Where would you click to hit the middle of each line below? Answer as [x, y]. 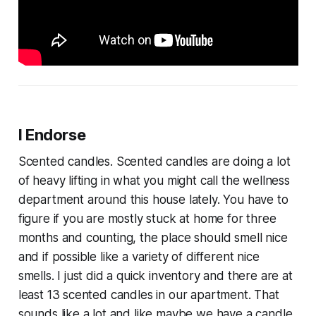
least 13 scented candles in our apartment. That [148, 294]
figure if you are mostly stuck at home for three [147, 218]
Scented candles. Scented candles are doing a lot [154, 161]
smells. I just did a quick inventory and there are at [155, 275]
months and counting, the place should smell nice [153, 237]
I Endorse [52, 134]
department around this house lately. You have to [153, 199]
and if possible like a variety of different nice [139, 256]
